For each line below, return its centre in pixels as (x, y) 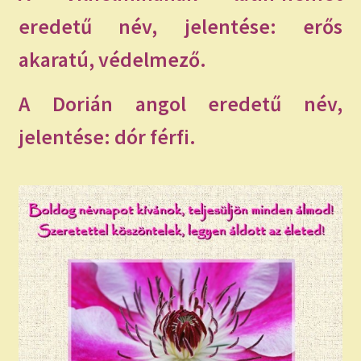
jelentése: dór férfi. (107, 137)
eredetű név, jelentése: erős (180, 26)
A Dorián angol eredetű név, (180, 104)
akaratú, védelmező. (112, 59)
